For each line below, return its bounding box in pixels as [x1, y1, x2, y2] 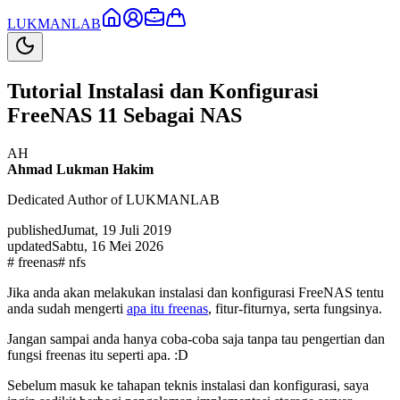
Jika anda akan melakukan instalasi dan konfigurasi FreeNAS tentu [7, 284, 384, 300]
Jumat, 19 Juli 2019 [62, 221, 171, 237]
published [7, 221, 62, 237]
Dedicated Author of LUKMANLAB [7, 191, 220, 207]
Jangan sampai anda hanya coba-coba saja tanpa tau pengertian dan [7, 330, 385, 346]
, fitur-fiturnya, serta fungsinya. [208, 300, 382, 316]
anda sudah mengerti [7, 300, 127, 316]
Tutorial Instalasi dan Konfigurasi [7, 79, 319, 103]
